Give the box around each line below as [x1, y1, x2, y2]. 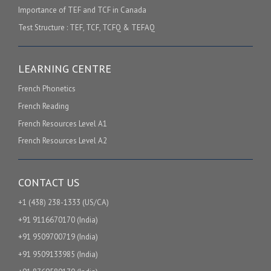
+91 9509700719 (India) [18, 232, 98, 243]
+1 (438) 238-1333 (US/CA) [18, 197, 109, 207]
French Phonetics [18, 83, 76, 94]
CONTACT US [18, 175, 79, 189]
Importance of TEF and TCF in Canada [18, 4, 146, 15]
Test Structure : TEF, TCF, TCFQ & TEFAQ [18, 22, 155, 33]
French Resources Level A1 [18, 118, 107, 129]
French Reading [18, 100, 69, 111]
